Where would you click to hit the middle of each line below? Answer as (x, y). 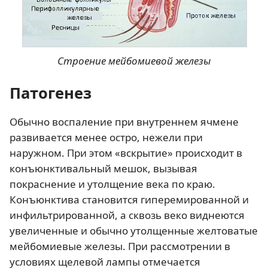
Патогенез (51, 93)
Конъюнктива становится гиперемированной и (129, 200)
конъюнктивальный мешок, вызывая (103, 169)
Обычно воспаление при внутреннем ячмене (124, 122)
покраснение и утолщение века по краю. (112, 184)
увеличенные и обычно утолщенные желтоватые (134, 231)
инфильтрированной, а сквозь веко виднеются (127, 215)
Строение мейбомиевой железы (134, 61)
